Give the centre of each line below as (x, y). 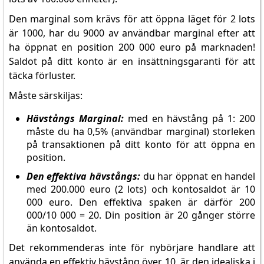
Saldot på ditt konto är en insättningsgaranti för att (132, 61)
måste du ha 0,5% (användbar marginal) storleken (141, 131)
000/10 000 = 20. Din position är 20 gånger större (141, 215)
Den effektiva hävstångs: (83, 176)
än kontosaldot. (61, 228)
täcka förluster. (42, 75)
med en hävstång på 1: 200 (189, 118)
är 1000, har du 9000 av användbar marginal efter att (132, 33)
